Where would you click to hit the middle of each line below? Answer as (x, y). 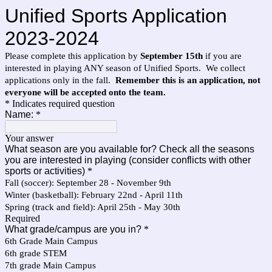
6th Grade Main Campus (51, 241)
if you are (222, 56)
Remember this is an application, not (188, 80)
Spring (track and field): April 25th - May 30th (93, 207)
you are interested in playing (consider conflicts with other (128, 160)
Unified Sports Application (116, 16)
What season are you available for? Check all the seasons (130, 149)
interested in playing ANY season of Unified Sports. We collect (125, 68)
